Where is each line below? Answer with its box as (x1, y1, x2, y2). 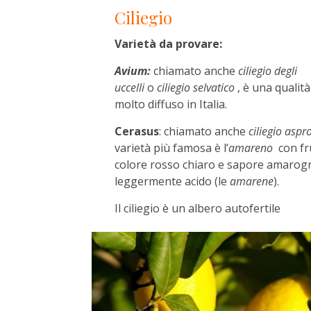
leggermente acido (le (114, 174, 230, 190)
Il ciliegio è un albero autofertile (114, 201, 280, 217)
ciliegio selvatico (156, 80, 235, 96)
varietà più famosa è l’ (114, 140, 228, 156)
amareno (228, 140, 273, 156)
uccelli (114, 80, 144, 96)
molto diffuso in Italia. (114, 96, 227, 112)
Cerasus (114, 124, 159, 140)
